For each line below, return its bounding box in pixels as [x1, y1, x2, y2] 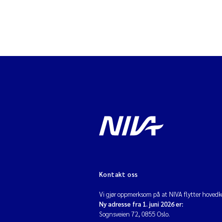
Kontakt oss [99, 170, 138, 178]
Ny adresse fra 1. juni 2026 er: [99, 200, 183, 208]
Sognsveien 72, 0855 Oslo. [99, 210, 170, 218]
